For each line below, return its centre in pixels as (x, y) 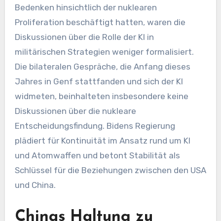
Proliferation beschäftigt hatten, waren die (100, 22)
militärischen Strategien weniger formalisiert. (104, 52)
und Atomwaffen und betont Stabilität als (97, 156)
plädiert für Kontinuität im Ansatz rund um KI (102, 141)
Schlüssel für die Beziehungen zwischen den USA (110, 170)
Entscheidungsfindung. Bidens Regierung (95, 126)
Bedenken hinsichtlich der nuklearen (86, 8)
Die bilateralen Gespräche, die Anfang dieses (102, 67)
